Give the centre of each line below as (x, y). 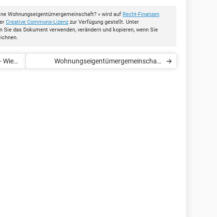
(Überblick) (146, 76)
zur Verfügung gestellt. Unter (104, 22)
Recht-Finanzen (141, 14)
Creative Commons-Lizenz (37, 22)
